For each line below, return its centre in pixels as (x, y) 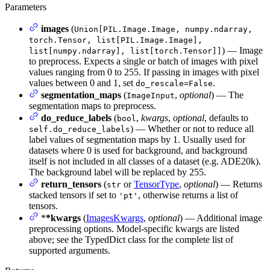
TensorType (156, 184)
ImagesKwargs (115, 218)
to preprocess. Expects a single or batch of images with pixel (143, 61)
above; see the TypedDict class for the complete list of (131, 239)
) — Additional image (221, 218)
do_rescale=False (174, 83)
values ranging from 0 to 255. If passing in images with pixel (144, 72)
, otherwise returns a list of (188, 195)
